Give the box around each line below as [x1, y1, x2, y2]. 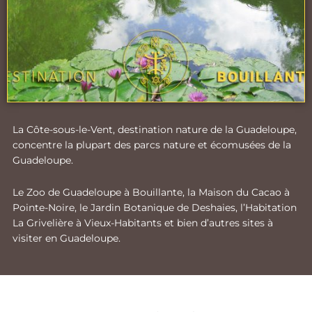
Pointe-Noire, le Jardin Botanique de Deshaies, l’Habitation [13, 201, 297, 213]
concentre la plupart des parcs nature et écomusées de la [13, 139, 291, 150]
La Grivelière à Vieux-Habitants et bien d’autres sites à [13, 217, 273, 228]
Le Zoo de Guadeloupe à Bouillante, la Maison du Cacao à [13, 186, 290, 198]
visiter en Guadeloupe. [13, 232, 120, 244]
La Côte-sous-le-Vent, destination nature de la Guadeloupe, [13, 123, 297, 135]
